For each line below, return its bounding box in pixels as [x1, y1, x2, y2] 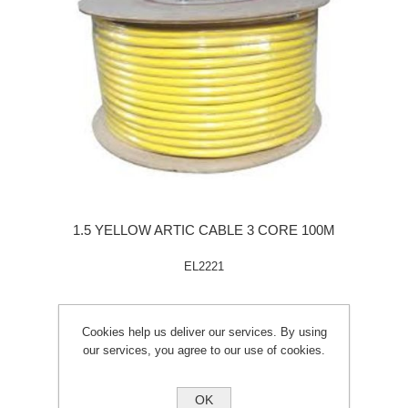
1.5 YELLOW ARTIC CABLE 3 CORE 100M [73, 222, 335, 238]
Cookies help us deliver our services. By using [81, 325, 327, 339]
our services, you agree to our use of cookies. [83, 343, 325, 357]
